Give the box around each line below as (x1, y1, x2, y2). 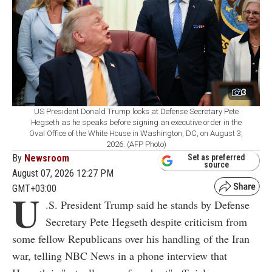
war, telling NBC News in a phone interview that (12, 248, 227, 263)
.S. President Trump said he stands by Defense (46, 197, 250, 212)
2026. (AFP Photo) (106, 139, 166, 149)
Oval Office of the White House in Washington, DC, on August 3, (29, 128, 243, 138)
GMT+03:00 (12, 182, 56, 194)
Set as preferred (188, 152, 245, 163)
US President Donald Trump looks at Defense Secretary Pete (33, 106, 239, 116)
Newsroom (24, 152, 69, 164)
